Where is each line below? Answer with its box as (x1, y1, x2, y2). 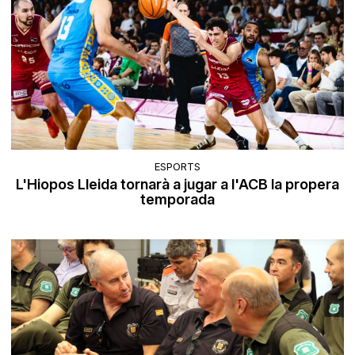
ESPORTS (155, 159, 200, 173)
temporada (140, 190, 215, 208)
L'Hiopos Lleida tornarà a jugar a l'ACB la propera (16, 175, 339, 193)
